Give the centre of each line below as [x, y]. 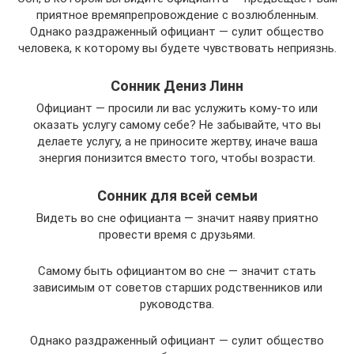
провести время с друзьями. [177, 235]
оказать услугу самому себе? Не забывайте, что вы [177, 125]
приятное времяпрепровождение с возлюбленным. [177, 15]
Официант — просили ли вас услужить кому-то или [177, 109]
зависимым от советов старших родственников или [177, 288]
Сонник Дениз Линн [177, 86]
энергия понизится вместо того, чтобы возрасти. [177, 158]
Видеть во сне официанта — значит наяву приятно [177, 218]
